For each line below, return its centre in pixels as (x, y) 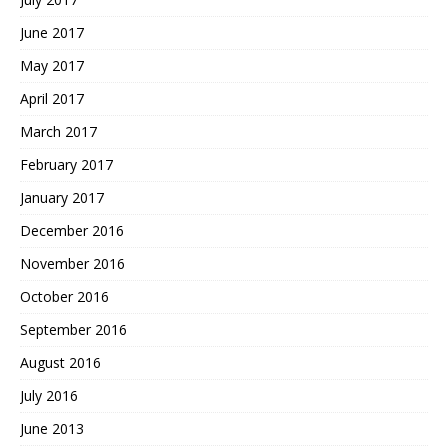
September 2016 (73, 330)
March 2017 (58, 132)
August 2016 (60, 363)
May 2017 (52, 66)
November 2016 (72, 264)
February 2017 (66, 165)
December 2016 (72, 231)
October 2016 (64, 297)
